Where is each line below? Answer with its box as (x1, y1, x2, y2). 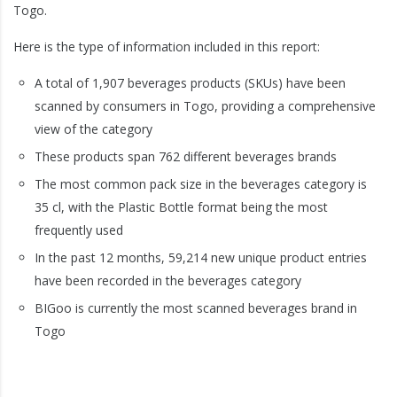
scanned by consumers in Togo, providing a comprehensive (35, 97, 376, 114)
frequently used (35, 222, 123, 238)
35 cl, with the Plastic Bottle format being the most (35, 198, 328, 215)
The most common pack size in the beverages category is (35, 175, 367, 192)
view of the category (35, 121, 152, 137)
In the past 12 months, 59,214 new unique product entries (35, 249, 367, 266)
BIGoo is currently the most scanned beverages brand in (35, 300, 357, 316)
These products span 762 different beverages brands (35, 148, 337, 165)
